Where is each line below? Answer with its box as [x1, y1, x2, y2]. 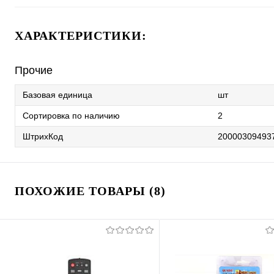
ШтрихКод [23, 131, 63, 142]
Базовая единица [23, 90, 92, 100]
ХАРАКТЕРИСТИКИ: [15, 29, 147, 43]
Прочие [15, 64, 53, 77]
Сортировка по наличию [23, 111, 120, 121]
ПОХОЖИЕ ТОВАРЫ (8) [15, 184, 166, 198]
